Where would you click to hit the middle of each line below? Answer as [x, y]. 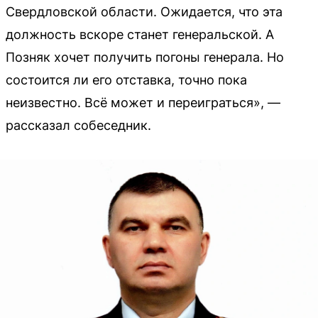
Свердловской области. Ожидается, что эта [144, 11]
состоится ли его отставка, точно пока [126, 79]
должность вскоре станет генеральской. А [140, 34]
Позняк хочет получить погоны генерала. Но [145, 57]
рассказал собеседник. [78, 125]
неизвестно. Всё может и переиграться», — [143, 102]
